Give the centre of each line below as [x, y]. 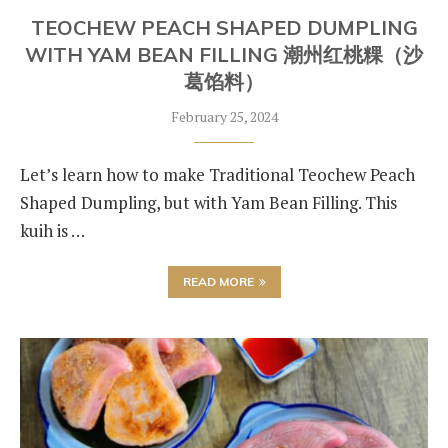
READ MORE [218, 281]
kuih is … [52, 230]
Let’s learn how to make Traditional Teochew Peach [217, 174]
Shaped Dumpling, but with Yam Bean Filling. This [208, 202]
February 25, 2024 [224, 116]
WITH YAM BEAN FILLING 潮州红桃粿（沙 [224, 54]
